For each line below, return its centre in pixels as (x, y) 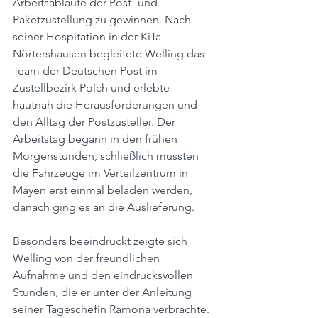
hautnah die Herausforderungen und (106, 105)
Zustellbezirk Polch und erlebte (93, 88)
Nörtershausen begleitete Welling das (110, 54)
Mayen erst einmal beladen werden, (104, 190)
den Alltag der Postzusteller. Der (95, 122)
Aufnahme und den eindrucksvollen (104, 275)
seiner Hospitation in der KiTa (88, 37)
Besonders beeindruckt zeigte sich (102, 241)
